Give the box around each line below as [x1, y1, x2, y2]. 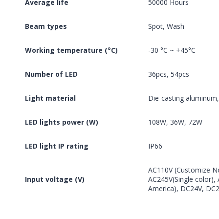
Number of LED [25, 69, 78, 79]
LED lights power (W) [25, 117, 98, 127]
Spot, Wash [148, 22, 184, 31]
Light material [25, 93, 76, 103]
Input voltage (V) [25, 175, 85, 184]
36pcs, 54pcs [148, 69, 189, 79]
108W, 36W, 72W [148, 117, 202, 127]
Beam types [25, 22, 67, 31]
